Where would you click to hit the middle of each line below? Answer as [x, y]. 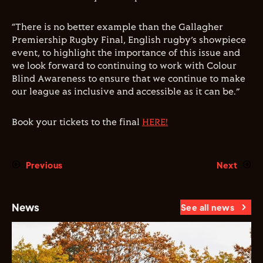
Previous [44, 165]
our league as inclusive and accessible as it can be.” [126, 92]
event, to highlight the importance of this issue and [126, 53]
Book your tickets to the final [77, 123]
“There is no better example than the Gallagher [117, 28]
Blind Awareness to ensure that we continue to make [129, 79]
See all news [207, 208]
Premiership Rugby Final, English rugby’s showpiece [129, 41]
